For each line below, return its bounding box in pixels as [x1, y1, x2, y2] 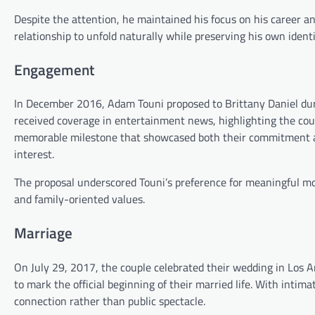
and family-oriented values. [14, 191, 145, 208]
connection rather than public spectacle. [14, 292, 205, 310]
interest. [14, 146, 54, 163]
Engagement [14, 58, 95, 81]
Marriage [14, 221, 72, 245]
